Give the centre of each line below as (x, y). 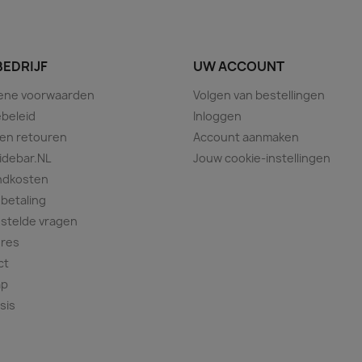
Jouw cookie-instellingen (262, 158)
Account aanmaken (246, 137)
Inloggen (217, 116)
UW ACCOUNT (239, 67)
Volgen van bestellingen (259, 95)
